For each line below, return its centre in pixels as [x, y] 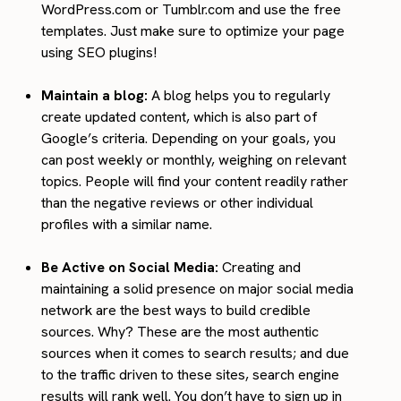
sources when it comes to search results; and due [196, 353]
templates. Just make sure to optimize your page [193, 30]
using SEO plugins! [99, 52]
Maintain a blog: [95, 95]
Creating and [260, 267]
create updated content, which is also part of [180, 116]
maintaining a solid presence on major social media [198, 288]
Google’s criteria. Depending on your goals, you [189, 138]
